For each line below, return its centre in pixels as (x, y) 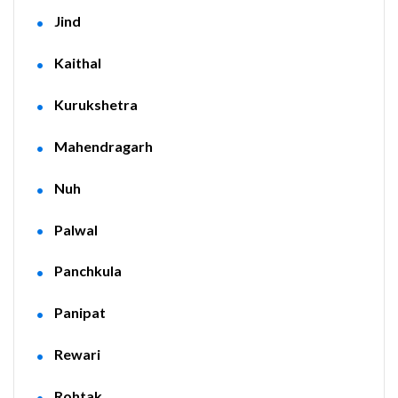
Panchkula (88, 271)
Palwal (76, 229)
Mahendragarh (103, 146)
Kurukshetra (96, 104)
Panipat (80, 313)
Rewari (77, 354)
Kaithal (77, 63)
